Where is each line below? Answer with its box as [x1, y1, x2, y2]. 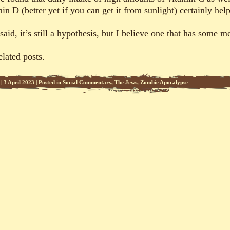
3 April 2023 [4, 79, 34, 86]
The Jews [114, 79, 137, 86]
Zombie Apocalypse [140, 79, 188, 86]
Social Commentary [63, 79, 111, 86]
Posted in [39, 79, 63, 86]
